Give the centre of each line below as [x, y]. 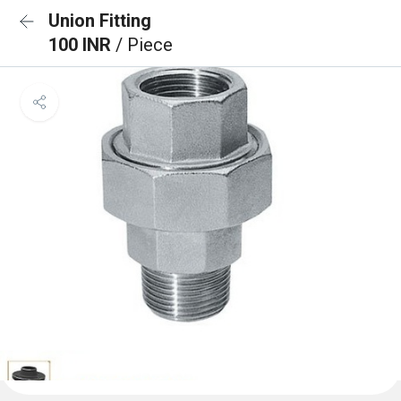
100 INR [82, 45]
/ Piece [144, 45]
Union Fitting [100, 21]
